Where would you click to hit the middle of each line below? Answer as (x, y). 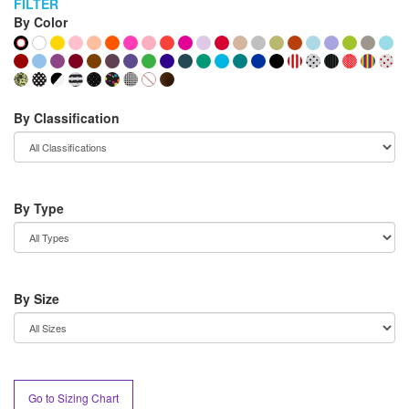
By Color (41, 22)
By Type (39, 208)
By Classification (67, 118)
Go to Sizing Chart (73, 398)
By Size (37, 299)
